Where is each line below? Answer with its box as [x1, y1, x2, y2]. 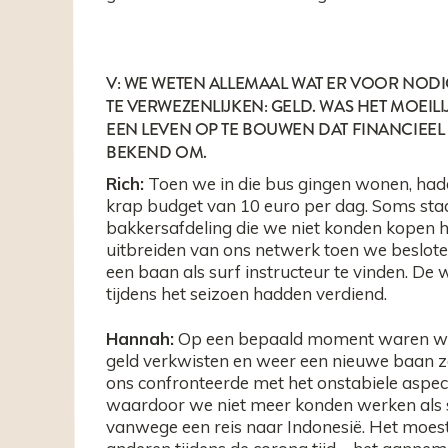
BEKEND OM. [106, 140, 211, 165]
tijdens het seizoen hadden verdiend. [106, 282, 391, 304]
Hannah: [106, 327, 174, 349]
